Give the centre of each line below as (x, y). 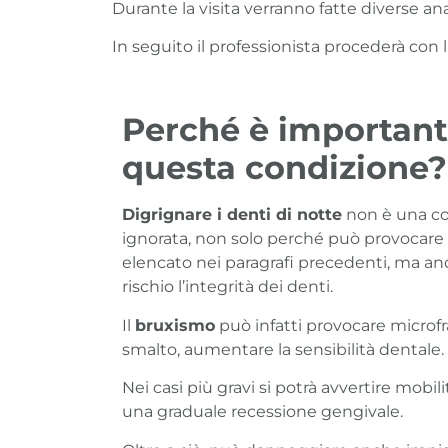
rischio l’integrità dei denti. (227, 287)
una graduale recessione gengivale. (262, 412)
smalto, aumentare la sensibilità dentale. (283, 349)
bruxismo (175, 325)
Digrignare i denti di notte (232, 215)
